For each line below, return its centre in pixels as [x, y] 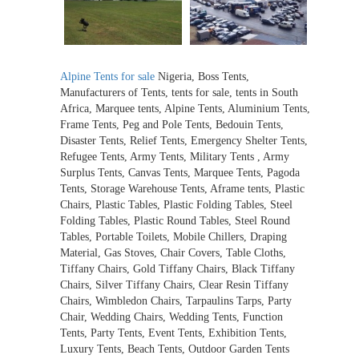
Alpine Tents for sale [107, 76]
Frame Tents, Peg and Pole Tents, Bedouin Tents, [172, 124]
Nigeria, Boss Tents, [202, 76]
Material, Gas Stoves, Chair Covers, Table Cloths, [173, 252]
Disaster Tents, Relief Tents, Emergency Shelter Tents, [184, 140]
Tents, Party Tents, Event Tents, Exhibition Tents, [173, 333]
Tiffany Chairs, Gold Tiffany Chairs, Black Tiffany [177, 268]
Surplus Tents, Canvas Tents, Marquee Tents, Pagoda [180, 172]
